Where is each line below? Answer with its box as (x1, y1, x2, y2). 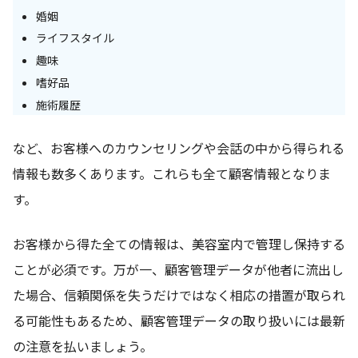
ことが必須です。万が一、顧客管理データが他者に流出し (13, 259, 344, 279)
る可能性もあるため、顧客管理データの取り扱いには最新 (13, 310, 345, 330)
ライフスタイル (35, 30, 114, 46)
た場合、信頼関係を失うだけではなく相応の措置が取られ (13, 284, 345, 304)
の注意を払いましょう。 (13, 336, 153, 356)
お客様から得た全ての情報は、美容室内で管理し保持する (13, 233, 345, 253)
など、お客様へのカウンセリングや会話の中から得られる (13, 137, 344, 157)
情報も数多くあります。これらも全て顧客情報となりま (13, 163, 331, 183)
